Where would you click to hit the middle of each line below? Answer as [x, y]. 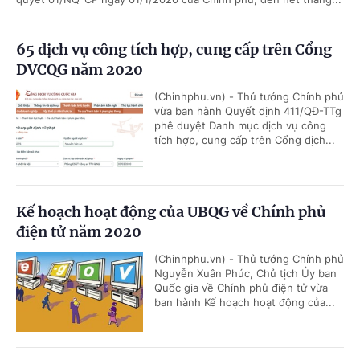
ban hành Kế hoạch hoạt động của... [245, 303]
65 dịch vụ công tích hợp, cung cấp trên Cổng [174, 50]
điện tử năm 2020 [79, 232]
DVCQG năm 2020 [80, 70]
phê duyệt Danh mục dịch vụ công [240, 126]
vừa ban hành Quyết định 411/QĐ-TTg [248, 111]
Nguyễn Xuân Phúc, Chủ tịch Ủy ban [245, 274]
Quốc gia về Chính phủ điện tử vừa [241, 288]
